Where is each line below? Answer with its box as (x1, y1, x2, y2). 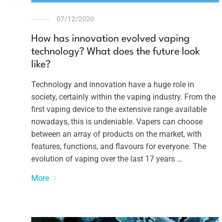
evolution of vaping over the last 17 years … (31, 154, 182, 164)
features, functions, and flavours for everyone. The (31, 142, 206, 152)
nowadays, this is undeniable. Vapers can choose (31, 117, 203, 127)
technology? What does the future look (31, 47, 200, 57)
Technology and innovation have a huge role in (31, 80, 194, 90)
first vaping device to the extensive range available (31, 105, 207, 114)
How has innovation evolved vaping (31, 34, 190, 45)
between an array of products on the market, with (31, 129, 202, 139)
